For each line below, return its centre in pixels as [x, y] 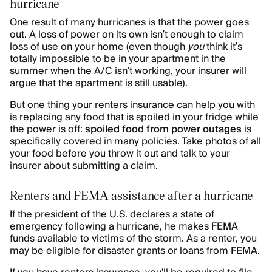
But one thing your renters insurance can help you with [132, 105]
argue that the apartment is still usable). [99, 83]
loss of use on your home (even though [99, 47]
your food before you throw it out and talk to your [120, 154]
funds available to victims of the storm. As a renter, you [133, 239]
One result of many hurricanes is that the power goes [129, 22]
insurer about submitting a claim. [84, 166]
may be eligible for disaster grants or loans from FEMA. [135, 251]
